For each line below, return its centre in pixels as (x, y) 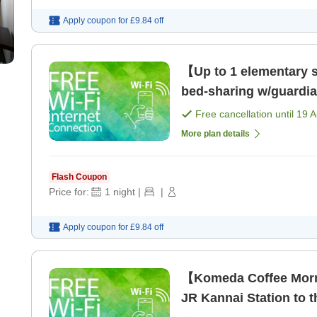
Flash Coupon (79, 177)
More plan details (215, 133)
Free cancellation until (246, 114)
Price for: (69, 191)
